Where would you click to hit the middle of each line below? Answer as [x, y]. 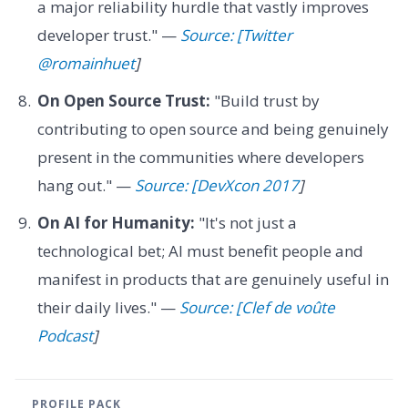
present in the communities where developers [200, 157]
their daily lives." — [108, 308]
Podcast [65, 336]
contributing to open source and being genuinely [213, 128]
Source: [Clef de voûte [257, 308]
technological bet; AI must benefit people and [200, 251]
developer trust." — [108, 35]
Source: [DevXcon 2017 [216, 185]
